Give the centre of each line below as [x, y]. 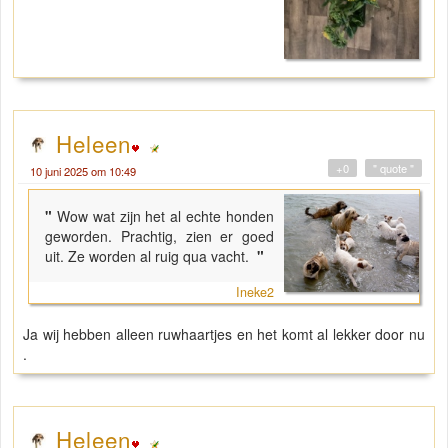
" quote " [393, 167]
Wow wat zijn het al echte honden [165, 215]
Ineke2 [255, 291]
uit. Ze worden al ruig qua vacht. [149, 255]
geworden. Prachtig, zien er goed [160, 235]
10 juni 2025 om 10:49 [83, 170]
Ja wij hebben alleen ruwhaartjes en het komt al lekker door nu [224, 333]
